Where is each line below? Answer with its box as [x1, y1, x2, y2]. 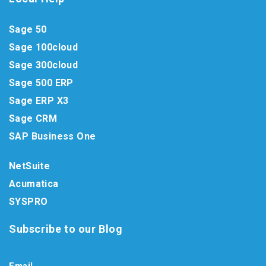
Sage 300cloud [9, 59, 78, 71]
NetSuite [9, 160, 50, 172]
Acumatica [9, 178, 59, 189]
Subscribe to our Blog [9, 223, 123, 235]
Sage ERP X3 [9, 95, 69, 106]
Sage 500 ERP [9, 77, 74, 88]
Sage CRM [9, 113, 58, 124]
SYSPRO [9, 196, 48, 207]
